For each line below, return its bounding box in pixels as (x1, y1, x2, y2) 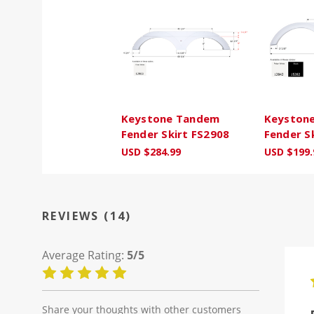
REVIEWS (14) (42, 208, 132, 224)
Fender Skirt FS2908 (121, 127, 230, 142)
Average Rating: (42, 247, 127, 264)
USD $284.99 (121, 145, 181, 159)
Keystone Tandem (121, 111, 220, 126)
